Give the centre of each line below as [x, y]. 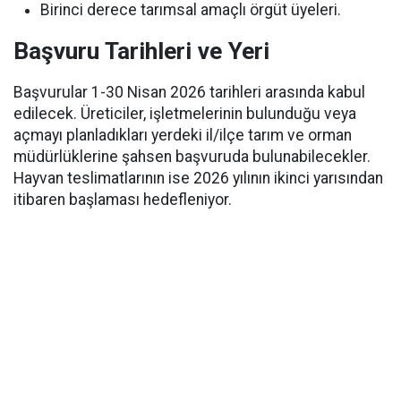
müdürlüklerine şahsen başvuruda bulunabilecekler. [192, 156]
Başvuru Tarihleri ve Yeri [141, 51]
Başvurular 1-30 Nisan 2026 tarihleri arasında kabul [189, 92]
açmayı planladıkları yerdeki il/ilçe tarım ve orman [183, 135]
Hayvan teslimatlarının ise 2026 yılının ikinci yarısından [198, 178]
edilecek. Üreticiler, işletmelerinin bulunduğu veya [185, 113]
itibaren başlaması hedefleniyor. [123, 199]
